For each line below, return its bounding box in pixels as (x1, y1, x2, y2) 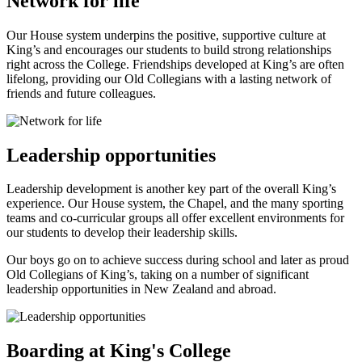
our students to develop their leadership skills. (6, 225, 238, 240)
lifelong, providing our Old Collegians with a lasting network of (6, 71, 331, 86)
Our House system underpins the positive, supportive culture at (6, 27, 326, 42)
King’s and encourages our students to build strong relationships (6, 42, 331, 57)
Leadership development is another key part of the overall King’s (6, 182, 336, 196)
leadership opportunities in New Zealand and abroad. (6, 282, 276, 297)
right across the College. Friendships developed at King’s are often (6, 57, 344, 71)
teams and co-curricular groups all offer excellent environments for (6, 211, 344, 225)
